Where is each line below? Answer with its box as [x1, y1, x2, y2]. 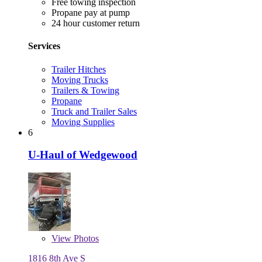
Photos [71, 233, 99, 244]
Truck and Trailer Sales [51, 106, 137, 116]
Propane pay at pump [51, 8, 130, 18]
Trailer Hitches [51, 64, 106, 74]
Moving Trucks [51, 74, 108, 85]
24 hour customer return [51, 18, 140, 29]
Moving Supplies [51, 116, 115, 127]
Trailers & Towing [51, 85, 119, 95]
